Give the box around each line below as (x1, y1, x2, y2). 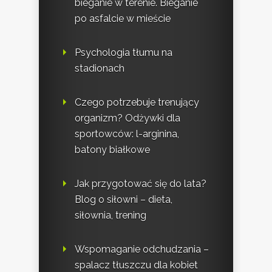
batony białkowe (75, 144, 150, 156)
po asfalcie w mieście (75, 13, 171, 25)
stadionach (75, 63, 124, 75)
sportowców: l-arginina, (75, 128, 179, 140)
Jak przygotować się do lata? (75, 178, 206, 190)
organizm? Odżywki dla (75, 112, 180, 124)
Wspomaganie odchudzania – (75, 243, 209, 256)
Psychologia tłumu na (75, 47, 172, 59)
